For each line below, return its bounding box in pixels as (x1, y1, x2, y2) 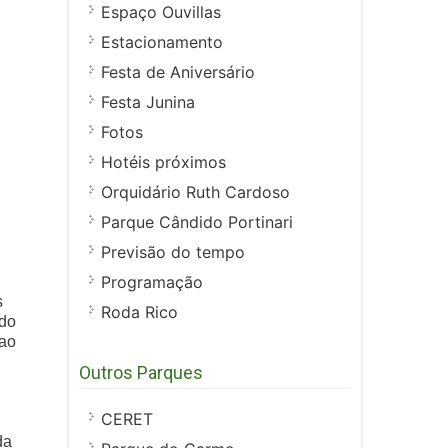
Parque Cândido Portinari (101, 212, 293, 233)
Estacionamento (101, 32, 223, 53)
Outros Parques (79, 362, 203, 384)
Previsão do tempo (101, 242, 245, 263)
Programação (101, 272, 203, 293)
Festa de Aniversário (101, 62, 255, 83)
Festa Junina (101, 92, 195, 113)
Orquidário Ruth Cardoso (101, 182, 290, 203)
